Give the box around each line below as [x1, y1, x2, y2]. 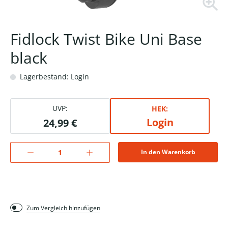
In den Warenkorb [140, 148, 195, 157]
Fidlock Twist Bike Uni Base [10, 28, 202, 50]
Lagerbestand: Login [18, 72, 89, 82]
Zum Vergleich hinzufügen [26, 204, 100, 213]
